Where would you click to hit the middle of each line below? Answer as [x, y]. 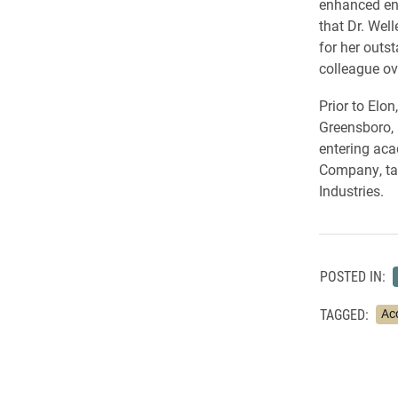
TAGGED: [344, 314]
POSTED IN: [352, 276]
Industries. [351, 191]
